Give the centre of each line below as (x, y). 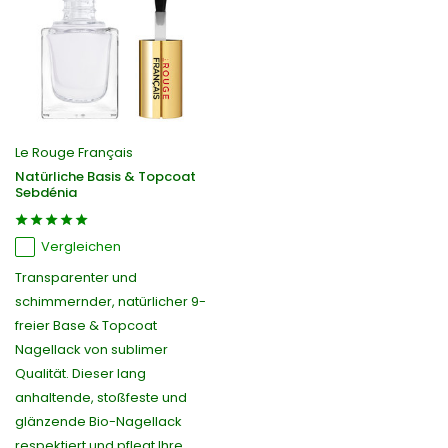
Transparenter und (76, 278)
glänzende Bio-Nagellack (98, 422)
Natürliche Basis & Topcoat (105, 177)
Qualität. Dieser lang (80, 374)
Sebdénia (46, 193)
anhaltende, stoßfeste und (101, 398)
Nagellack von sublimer (91, 350)
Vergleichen (81, 247)
